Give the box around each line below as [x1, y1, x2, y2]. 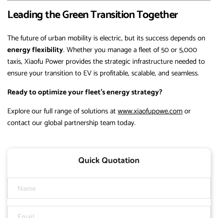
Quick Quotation [78, 154, 140, 168]
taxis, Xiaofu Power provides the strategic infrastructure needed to [7, 55, 205, 68]
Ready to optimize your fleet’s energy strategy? [7, 86, 163, 99]
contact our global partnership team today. [7, 117, 136, 129]
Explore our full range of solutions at [7, 105, 118, 118]
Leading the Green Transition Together [7, 6, 178, 24]
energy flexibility [7, 44, 63, 56]
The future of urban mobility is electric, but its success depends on [7, 32, 205, 45]
